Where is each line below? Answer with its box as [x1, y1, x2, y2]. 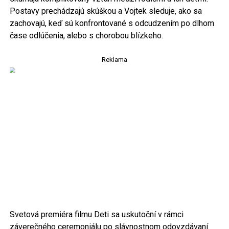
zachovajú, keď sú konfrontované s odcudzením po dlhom [9, 18, 214, 29]
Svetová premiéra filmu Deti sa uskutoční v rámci [9, 210, 184, 220]
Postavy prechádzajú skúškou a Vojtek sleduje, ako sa [9, 6, 202, 16]
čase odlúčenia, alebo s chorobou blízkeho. [9, 31, 163, 41]
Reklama [101, 56, 127, 64]
